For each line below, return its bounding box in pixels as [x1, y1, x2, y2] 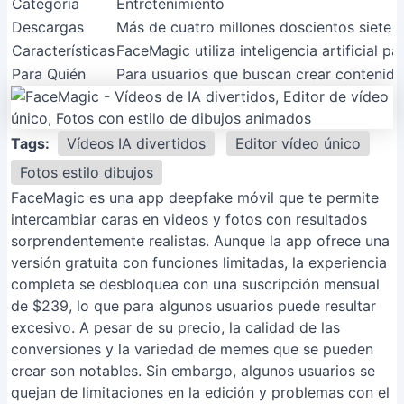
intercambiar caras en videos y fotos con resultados [11, 210, 367, 228]
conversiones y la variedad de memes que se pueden [11, 340, 373, 358]
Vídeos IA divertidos [67, 134, 206, 152]
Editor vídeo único [235, 134, 361, 152]
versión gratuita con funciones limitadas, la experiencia [11, 253, 387, 271]
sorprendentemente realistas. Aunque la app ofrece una [11, 232, 390, 250]
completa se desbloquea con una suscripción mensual [11, 275, 380, 293]
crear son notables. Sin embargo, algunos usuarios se [11, 362, 375, 380]
